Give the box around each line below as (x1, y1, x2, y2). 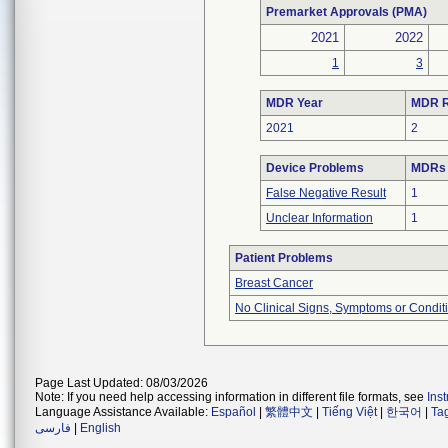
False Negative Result (266, 186, 386, 200)
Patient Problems (235, 251, 333, 265)
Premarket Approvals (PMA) (266, 5, 427, 19)
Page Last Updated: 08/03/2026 (35, 376, 208, 390)
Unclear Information (266, 211, 373, 225)
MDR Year (266, 96, 323, 110)
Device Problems (266, 161, 364, 175)
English (80, 421, 121, 435)
